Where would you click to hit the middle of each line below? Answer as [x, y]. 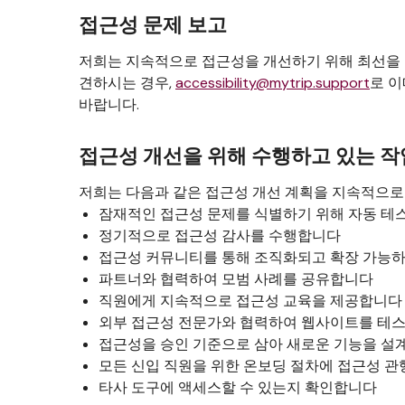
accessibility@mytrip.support [273, 83]
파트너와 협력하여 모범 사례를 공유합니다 [236, 279]
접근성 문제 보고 [153, 25]
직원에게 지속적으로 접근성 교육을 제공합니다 [250, 301]
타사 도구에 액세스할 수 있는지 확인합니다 [238, 387]
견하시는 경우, [127, 83]
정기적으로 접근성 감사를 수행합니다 [220, 235]
